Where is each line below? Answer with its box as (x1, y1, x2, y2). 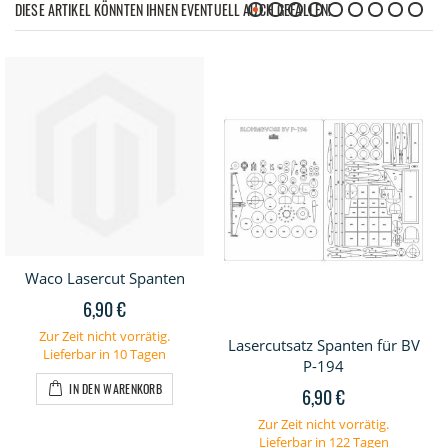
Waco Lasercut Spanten (24, 268, 185, 289)
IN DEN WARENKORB (69, 380, 163, 398)
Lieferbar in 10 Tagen (43, 345, 166, 364)
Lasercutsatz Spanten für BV (227, 334, 420, 355)
